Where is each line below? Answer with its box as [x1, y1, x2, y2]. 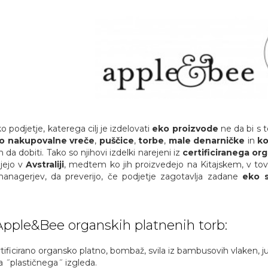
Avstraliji [26, 159, 65, 170]
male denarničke [168, 135, 245, 146]
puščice [99, 135, 134, 146]
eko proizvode [152, 123, 218, 134]
